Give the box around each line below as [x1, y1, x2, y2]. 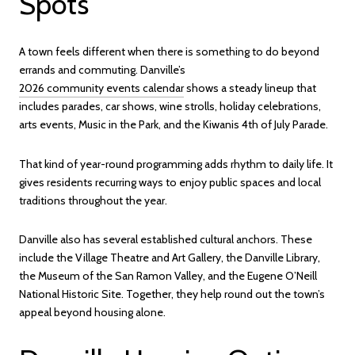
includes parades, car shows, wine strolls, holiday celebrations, [19, 99, 321, 114]
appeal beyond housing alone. [19, 305, 166, 320]
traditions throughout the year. [19, 193, 167, 208]
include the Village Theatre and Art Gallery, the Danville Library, [19, 250, 320, 265]
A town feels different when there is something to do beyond [19, 44, 319, 59]
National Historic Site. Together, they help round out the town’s [19, 287, 325, 302]
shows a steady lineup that [184, 81, 316, 96]
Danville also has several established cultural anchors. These [19, 232, 312, 247]
